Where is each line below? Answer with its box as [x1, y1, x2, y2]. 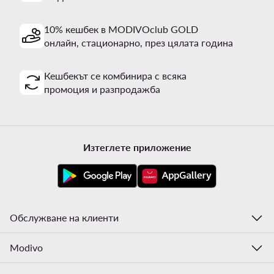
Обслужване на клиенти [10, 211, 119, 223]
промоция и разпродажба [44, 83, 160, 95]
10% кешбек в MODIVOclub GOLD [44, 23, 198, 35]
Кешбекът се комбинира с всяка [44, 69, 187, 81]
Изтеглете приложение [83, 141, 191, 153]
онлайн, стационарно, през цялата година [44, 36, 233, 48]
